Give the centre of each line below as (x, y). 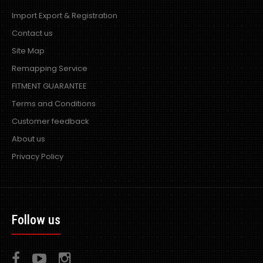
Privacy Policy (38, 156)
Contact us (32, 33)
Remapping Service (50, 68)
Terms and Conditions (54, 104)
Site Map (28, 51)
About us (28, 139)
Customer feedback (50, 121)
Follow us (36, 220)
